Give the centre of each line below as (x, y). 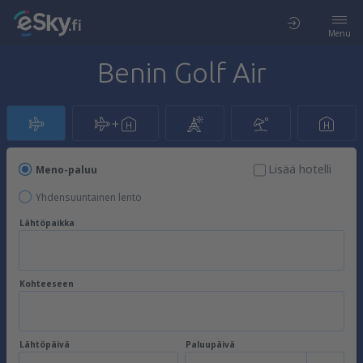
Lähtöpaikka (47, 223)
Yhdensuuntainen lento (89, 197)
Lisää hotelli (300, 169)
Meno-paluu (66, 170)
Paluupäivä (210, 344)
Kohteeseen (47, 284)
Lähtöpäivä (45, 344)
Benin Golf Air (181, 72)
